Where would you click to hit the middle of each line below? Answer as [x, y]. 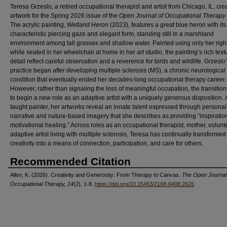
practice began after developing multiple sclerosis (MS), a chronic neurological [118, 70]
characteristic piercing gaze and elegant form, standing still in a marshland [112, 34]
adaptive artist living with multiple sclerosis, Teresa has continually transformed [118, 134]
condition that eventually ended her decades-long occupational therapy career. [118, 79]
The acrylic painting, [39, 25]
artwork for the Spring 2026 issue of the [65, 15]
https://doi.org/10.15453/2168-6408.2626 [144, 184]
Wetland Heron [88, 25]
